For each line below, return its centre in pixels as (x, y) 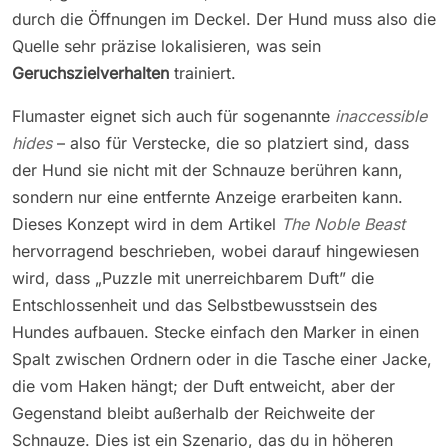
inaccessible (381, 115)
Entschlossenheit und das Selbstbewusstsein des (194, 304)
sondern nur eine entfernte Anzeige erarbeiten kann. (207, 196)
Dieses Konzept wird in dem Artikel (146, 223)
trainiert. (202, 72)
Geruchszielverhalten (90, 72)
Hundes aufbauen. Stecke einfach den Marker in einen (215, 331)
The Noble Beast (343, 223)
